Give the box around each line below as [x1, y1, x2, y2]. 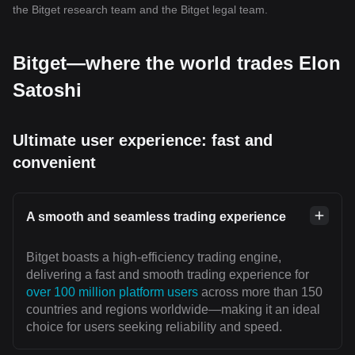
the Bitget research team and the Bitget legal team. [13, 3, 268, 17]
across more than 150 [198, 285, 323, 300]
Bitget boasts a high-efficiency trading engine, [26, 250, 281, 265]
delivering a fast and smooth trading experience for [26, 268, 309, 282]
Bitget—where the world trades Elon [13, 52, 341, 74]
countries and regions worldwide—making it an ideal [26, 303, 320, 317]
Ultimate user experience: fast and [13, 132, 273, 150]
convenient [13, 154, 96, 172]
